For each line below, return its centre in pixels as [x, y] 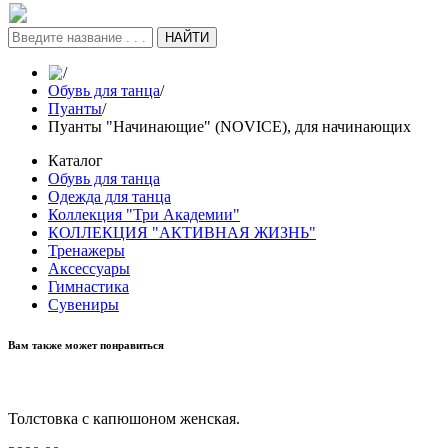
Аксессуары [89, 268]
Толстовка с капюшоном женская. [124, 418]
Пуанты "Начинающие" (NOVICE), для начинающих [229, 126]
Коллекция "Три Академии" [144, 214]
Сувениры [83, 304]
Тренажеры [86, 250]
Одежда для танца [109, 196]
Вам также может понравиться [86, 344]
